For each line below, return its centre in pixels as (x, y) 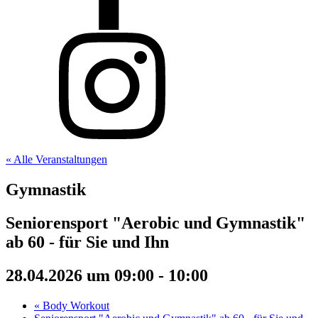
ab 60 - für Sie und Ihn (87, 242)
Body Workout (75, 305)
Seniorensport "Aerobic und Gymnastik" (155, 223)
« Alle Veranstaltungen (56, 159)
